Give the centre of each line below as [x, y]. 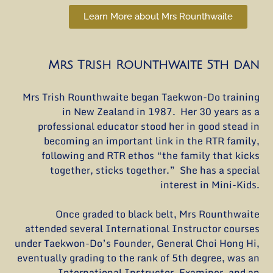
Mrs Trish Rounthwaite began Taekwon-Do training [141, 97]
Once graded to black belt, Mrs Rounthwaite [157, 214]
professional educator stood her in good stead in [148, 126]
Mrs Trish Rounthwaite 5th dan [154, 65]
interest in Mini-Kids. [210, 184]
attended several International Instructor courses [142, 228]
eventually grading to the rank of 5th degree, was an [138, 257]
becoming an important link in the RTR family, [151, 140]
